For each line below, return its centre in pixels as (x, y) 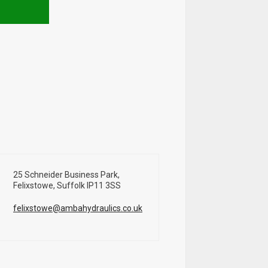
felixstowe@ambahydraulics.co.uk (78, 208)
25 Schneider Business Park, (66, 175)
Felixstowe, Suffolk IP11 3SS (67, 185)
